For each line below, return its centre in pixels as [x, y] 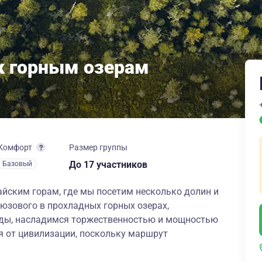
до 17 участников [112, 165]
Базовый [17, 164]
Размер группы [98, 147]
